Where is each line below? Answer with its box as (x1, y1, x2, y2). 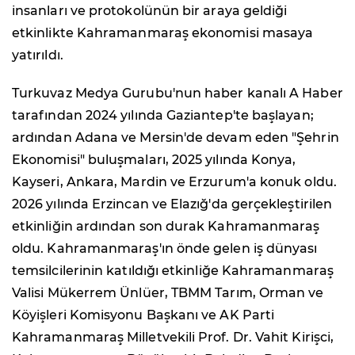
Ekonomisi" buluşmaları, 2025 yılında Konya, (12, 152, 296, 168)
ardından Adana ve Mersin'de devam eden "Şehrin (12, 130, 339, 146)
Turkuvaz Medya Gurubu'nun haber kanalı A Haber (12, 86, 343, 101)
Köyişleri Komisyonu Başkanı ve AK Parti (12, 307, 275, 323)
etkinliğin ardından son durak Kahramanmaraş (12, 219, 320, 235)
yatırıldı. (12, 48, 63, 63)
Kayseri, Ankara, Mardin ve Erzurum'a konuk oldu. (12, 174, 337, 190)
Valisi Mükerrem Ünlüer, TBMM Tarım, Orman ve (12, 285, 324, 301)
